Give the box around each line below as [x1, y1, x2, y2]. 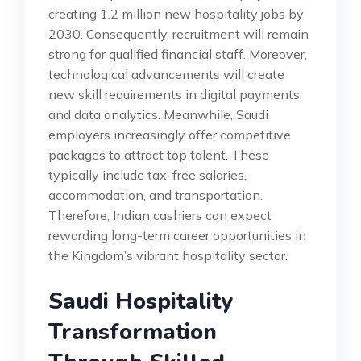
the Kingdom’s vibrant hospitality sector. [48, 247, 288, 263]
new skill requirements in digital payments [48, 85, 300, 102]
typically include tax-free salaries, [48, 166, 247, 183]
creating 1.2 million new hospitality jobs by [48, 5, 304, 22]
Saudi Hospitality [48, 285, 233, 317]
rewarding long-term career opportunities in [48, 226, 306, 243]
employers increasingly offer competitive [48, 126, 291, 143]
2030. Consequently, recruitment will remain [48, 25, 309, 42]
